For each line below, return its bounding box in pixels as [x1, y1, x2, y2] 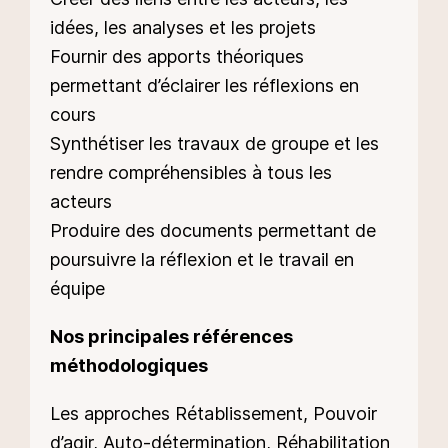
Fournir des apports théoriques [50, 45, 304, 67]
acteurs [50, 190, 112, 212]
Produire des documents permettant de [50, 219, 376, 241]
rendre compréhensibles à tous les [50, 161, 332, 183]
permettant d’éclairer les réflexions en [50, 74, 359, 96]
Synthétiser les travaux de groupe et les [50, 132, 379, 154]
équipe [50, 277, 105, 299]
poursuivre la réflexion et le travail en [50, 248, 354, 270]
